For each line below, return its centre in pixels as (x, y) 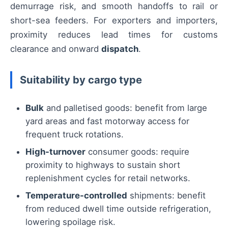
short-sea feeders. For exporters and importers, (114, 20)
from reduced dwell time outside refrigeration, (118, 208)
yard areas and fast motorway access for (107, 121)
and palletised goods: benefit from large (125, 108)
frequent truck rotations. (75, 134)
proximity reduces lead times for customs (114, 34)
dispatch (120, 49)
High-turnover (55, 151)
